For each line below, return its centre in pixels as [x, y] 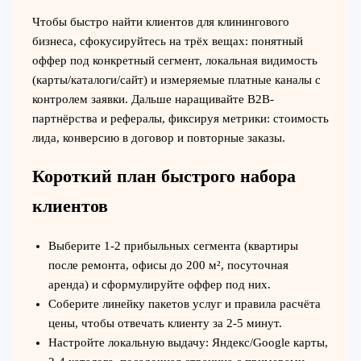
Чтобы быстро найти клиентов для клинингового [160, 21]
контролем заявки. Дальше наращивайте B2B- [153, 99]
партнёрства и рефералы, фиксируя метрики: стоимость [180, 118]
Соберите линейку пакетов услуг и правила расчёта [184, 304]
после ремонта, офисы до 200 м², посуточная [168, 266]
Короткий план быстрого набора [164, 177]
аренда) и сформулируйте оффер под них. [159, 285]
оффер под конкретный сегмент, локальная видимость [174, 60]
